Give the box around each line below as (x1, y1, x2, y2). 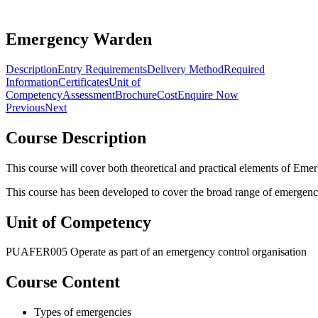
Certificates (58, 75, 109, 88)
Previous (6, 101, 45, 114)
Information (6, 75, 58, 88)
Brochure (115, 88, 157, 101)
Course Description (6, 128, 146, 147)
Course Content (6, 273, 120, 292)
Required (224, 62, 265, 75)
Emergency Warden (6, 29, 152, 48)
